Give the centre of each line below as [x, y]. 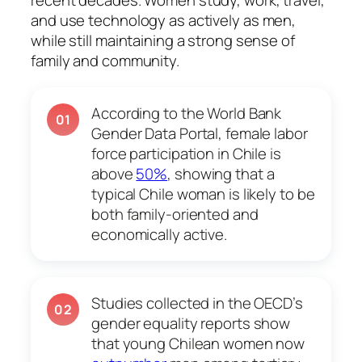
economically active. [159, 235]
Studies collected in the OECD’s [197, 303]
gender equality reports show [191, 324]
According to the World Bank [187, 114]
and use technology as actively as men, [164, 21]
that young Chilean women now [198, 344]
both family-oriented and [175, 215]
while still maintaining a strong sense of [163, 41]
